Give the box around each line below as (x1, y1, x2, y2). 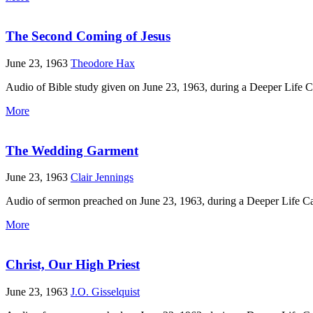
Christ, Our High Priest (6, 257, 140, 272)
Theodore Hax (71, 57, 135, 69)
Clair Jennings (71, 171, 133, 184)
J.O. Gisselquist (71, 285, 140, 298)
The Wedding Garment (6, 143, 138, 158)
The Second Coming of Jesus (6, 29, 170, 44)
